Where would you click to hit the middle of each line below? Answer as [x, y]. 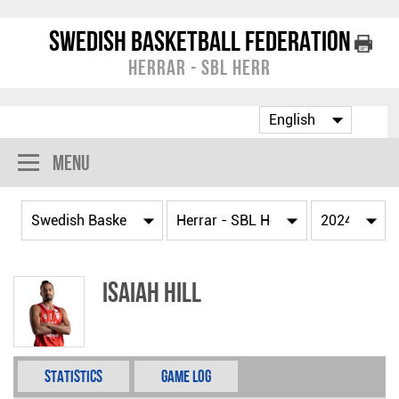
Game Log [186, 376]
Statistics [73, 376]
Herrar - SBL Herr [199, 67]
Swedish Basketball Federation [199, 41]
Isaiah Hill [152, 292]
